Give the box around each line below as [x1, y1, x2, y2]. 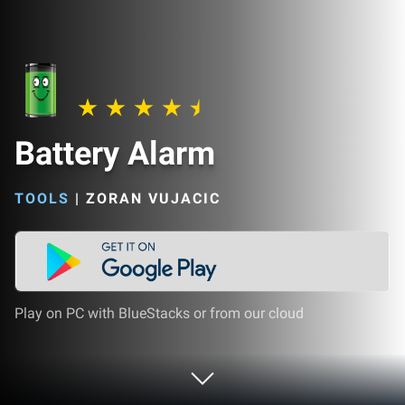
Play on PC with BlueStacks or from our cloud [14, 305, 304, 322]
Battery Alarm [14, 135, 215, 173]
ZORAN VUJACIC [86, 190, 221, 207]
